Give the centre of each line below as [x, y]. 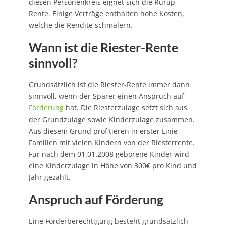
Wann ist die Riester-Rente [103, 47]
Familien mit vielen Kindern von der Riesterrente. [111, 142]
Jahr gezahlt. [49, 177]
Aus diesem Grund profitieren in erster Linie [103, 131]
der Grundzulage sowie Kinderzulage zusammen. [111, 119]
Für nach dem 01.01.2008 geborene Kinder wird [109, 154]
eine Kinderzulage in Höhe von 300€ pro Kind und [113, 165]
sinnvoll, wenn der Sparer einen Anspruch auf [106, 96]
